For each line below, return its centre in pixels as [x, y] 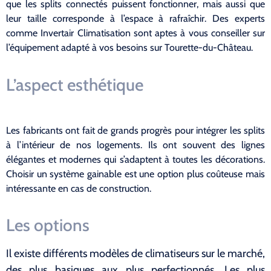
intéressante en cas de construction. [79, 188]
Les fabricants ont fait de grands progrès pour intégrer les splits [135, 130]
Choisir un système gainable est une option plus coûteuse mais [135, 174]
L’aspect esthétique [75, 84]
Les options [48, 225]
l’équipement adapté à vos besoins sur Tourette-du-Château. [129, 48]
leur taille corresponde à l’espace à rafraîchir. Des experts [135, 19]
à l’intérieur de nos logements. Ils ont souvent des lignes [135, 145]
